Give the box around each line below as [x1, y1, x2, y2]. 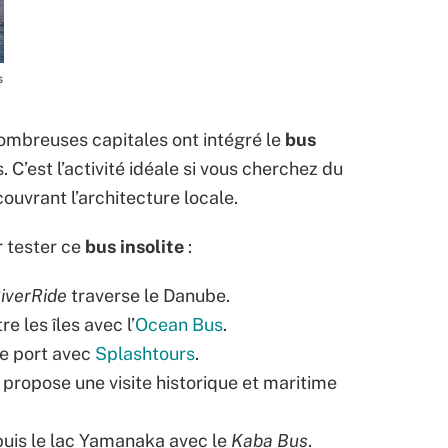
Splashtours [95, 343, 195, 365]
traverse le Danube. [67, 285, 230, 307]
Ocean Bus [135, 314, 223, 336]
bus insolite [85, 236, 184, 258]
